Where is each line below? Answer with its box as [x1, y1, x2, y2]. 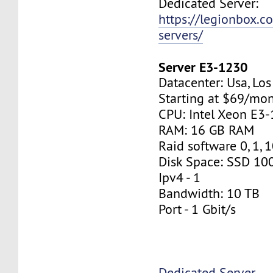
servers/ [158, 26, 204, 43]
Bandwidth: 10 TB [158, 185, 260, 202]
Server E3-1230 [158, 58, 248, 76]
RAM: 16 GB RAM [158, 121, 255, 138]
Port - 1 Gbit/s [158, 200, 236, 218]
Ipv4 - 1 [158, 169, 201, 186]
